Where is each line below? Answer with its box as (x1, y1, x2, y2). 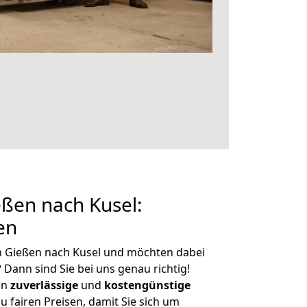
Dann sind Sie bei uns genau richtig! (1, 261, 190, 276)
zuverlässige (10, 278, 78, 293)
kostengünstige (104, 278, 191, 293)
